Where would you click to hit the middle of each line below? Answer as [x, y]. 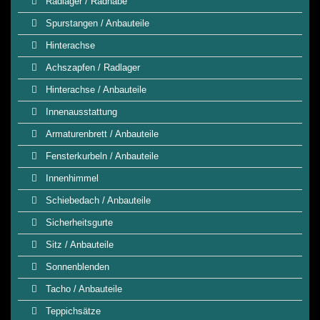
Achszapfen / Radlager [91, 67]
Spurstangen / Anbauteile [96, 23]
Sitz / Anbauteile [78, 245]
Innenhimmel [71, 178]
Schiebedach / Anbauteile [97, 200]
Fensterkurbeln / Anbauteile [101, 156]
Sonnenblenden [76, 267]
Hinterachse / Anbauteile [95, 90]
